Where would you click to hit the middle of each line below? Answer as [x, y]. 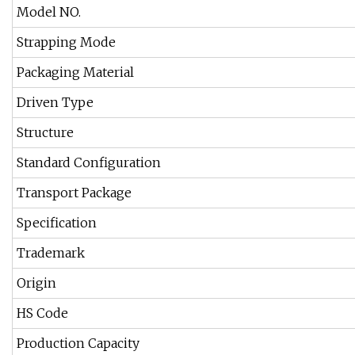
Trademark [51, 253]
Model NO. [49, 12]
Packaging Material [75, 73]
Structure [45, 133]
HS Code [42, 313]
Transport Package [74, 193]
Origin [36, 283]
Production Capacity [78, 344]
